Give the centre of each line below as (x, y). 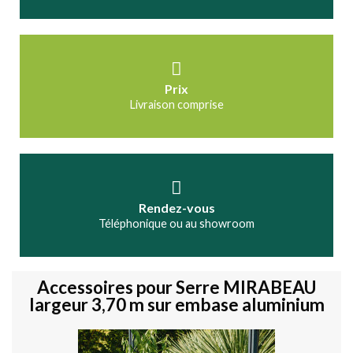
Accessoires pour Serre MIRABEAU (176, 287)
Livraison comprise (176, 104)
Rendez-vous (176, 207)
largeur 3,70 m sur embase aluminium (176, 304)
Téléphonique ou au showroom (176, 223)
